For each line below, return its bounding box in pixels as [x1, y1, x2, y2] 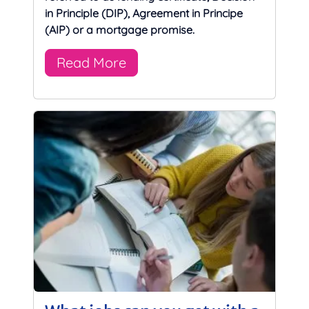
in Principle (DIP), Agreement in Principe [45, 6, 243, 20]
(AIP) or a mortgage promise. [45, 22, 195, 37]
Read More [57, 53, 126, 71]
